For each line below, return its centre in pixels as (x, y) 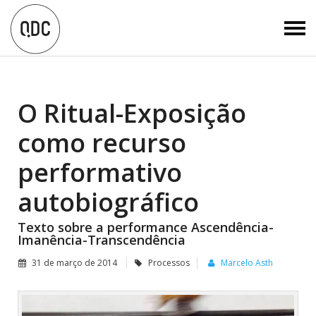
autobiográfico (108, 202)
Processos (169, 263)
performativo (100, 172)
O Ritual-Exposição (132, 113)
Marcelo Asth (247, 263)
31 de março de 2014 (74, 263)
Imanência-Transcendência (102, 240)
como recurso (102, 143)
